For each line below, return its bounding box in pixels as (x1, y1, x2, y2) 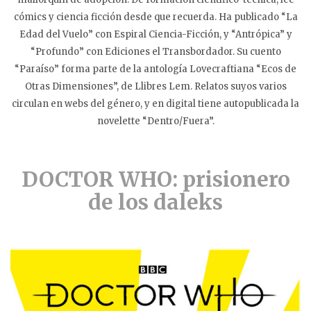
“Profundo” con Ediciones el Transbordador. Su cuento (30, 46, 281, 58)
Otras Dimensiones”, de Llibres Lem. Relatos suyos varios (24, 81, 287, 93)
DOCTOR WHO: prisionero (21, 166, 290, 193)
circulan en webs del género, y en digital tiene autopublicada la (12, 98, 299, 110)
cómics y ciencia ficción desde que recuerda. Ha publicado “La (13, 11, 298, 24)
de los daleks (88, 189, 223, 216)
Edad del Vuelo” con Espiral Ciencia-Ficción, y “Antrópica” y (19, 28, 292, 41)
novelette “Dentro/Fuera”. (96, 115, 215, 128)
